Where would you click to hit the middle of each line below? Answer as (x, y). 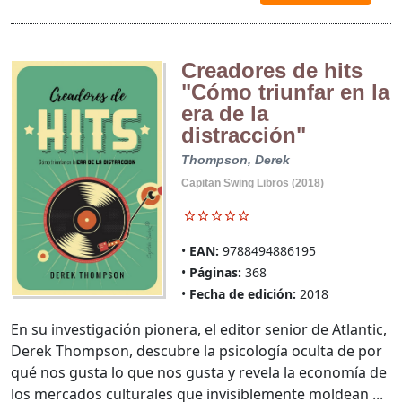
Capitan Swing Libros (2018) (252, 183)
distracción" (243, 135)
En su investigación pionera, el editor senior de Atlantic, (199, 329)
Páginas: (215, 272)
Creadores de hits (271, 70)
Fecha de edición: (242, 293)
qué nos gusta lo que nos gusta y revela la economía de (199, 372)
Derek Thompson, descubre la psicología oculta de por (197, 350)
